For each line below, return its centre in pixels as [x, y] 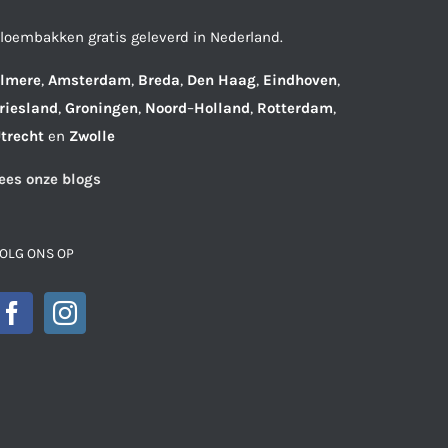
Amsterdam [89, 79]
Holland [222, 107]
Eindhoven [300, 79]
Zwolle [92, 135]
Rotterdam [295, 107]
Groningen [101, 107]
